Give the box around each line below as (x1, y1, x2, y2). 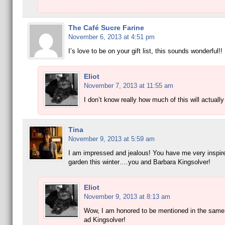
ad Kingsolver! (83, 216, 126, 223)
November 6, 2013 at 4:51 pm (68, 33, 155, 41)
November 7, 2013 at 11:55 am (83, 82, 173, 89)
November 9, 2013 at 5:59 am (68, 135, 155, 143)
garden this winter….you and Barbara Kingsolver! (68, 158, 210, 166)
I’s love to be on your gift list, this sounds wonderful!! (68, 47, 222, 55)
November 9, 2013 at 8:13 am (83, 193, 170, 200)
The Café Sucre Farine (68, 24, 144, 32)
